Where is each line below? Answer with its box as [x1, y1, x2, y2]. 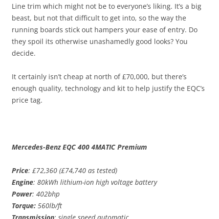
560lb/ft [36, 201, 62, 211]
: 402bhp [32, 189, 60, 199]
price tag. [12, 95, 43, 105]
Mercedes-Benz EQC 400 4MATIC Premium [12, 142, 147, 152]
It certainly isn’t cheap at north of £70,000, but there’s [12, 72, 187, 82]
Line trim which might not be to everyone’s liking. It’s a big [12, 1, 201, 11]
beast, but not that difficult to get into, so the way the [12, 13, 186, 23]
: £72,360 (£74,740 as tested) [28, 166, 117, 175]
